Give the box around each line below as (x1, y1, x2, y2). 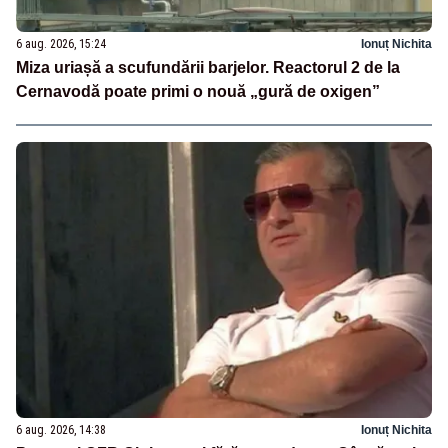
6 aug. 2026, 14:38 (16, 423, 106, 438)
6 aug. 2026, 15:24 (16, 36, 106, 51)
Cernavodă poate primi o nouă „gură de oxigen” (16, 82, 380, 100)
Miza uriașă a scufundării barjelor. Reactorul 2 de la (16, 58, 400, 76)
